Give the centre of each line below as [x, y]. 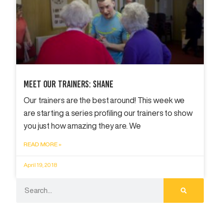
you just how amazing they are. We [82, 125]
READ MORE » [42, 144]
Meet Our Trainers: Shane [69, 84]
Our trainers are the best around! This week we [104, 100]
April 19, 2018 [40, 165]
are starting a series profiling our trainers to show [108, 113]
